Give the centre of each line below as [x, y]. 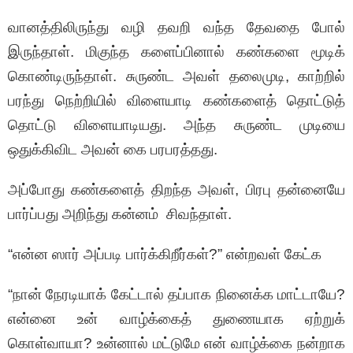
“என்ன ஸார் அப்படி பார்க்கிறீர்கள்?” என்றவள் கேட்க [165, 255]
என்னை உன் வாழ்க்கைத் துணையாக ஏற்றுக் [176, 319]
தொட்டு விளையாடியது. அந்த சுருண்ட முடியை [176, 125]
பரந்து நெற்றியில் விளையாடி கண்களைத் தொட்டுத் [176, 101]
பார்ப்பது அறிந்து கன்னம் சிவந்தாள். [120, 214]
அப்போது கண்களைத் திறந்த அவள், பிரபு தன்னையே [176, 190]
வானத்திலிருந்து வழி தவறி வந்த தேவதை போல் [176, 28]
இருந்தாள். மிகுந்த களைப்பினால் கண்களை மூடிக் [176, 52]
